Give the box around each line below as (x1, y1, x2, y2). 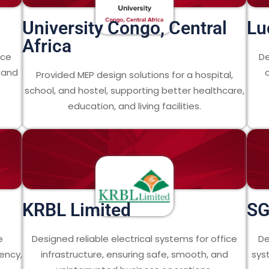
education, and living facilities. (67, 100, 201, 112)
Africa (22, 35, 72, 56)
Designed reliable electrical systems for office (31, 232, 237, 245)
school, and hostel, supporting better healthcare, (24, 84, 244, 97)
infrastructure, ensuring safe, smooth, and (40, 248, 228, 261)
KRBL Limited (22, 199, 131, 220)
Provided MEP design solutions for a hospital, (35, 68, 233, 81)
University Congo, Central (22, 17, 228, 38)
